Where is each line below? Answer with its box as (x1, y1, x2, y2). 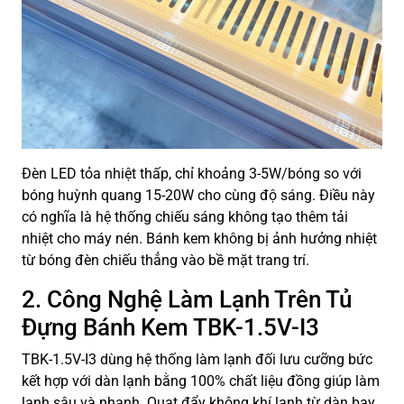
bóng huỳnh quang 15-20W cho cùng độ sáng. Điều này (22, 187, 375, 205)
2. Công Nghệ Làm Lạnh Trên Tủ (22, 286, 352, 314)
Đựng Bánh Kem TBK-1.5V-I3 (22, 314, 319, 342)
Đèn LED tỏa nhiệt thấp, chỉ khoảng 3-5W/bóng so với (22, 165, 362, 183)
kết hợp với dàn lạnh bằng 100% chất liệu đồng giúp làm (22, 372, 380, 390)
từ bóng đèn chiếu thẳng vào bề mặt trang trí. (22, 252, 309, 270)
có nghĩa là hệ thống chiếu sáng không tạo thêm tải (22, 208, 348, 226)
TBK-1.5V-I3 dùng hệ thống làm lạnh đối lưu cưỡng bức (22, 351, 372, 369)
